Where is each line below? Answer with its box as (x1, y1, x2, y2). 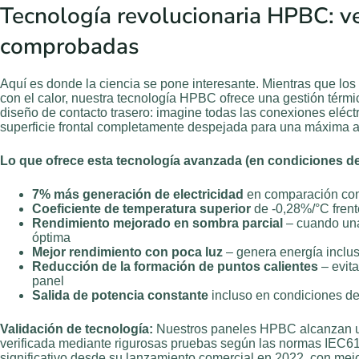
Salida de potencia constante (32, 288, 208, 302)
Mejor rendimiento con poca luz (32, 244, 223, 259)
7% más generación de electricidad (32, 187, 244, 201)
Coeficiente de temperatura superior (32, 201, 251, 216)
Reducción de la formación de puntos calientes (32, 259, 318, 273)
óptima (32, 230, 71, 244)
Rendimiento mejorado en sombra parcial (32, 216, 283, 230)
